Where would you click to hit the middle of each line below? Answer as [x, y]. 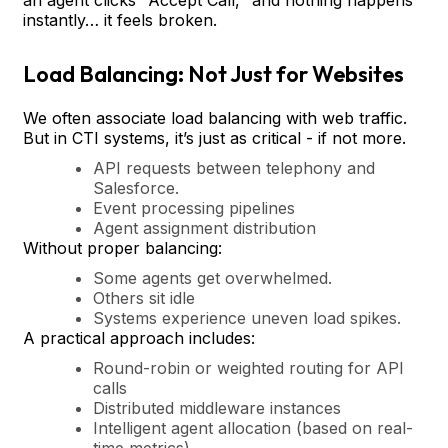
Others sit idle [144, 297]
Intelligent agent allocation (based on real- [253, 427]
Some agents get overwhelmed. [212, 277]
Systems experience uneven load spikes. [247, 317]
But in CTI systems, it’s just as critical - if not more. [214, 137]
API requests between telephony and [234, 167]
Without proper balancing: [122, 247]
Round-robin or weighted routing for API [248, 367]
